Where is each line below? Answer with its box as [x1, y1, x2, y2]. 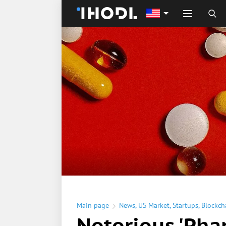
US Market [138, 201, 169, 210]
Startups [173, 201, 198, 210]
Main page [77, 201, 109, 210]
